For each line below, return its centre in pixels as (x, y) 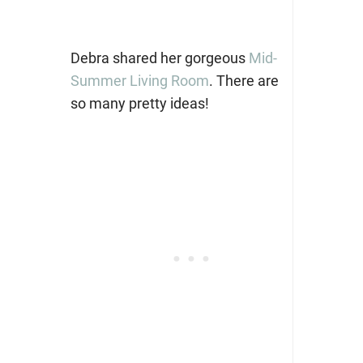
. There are (243, 81)
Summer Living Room (139, 81)
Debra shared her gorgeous (159, 58)
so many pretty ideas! (139, 104)
